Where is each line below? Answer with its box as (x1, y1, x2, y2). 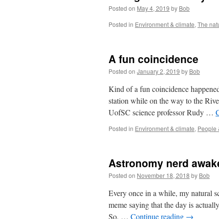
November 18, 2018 (137, 171, 190, 179)
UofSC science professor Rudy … (109, 107, 216, 117)
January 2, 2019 (137, 67, 180, 75)
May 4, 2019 (137, 4, 170, 12)
